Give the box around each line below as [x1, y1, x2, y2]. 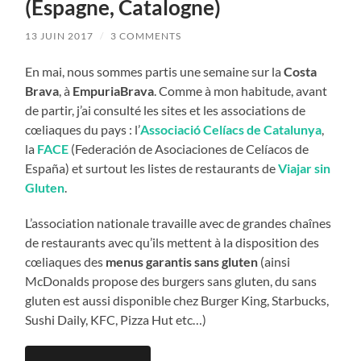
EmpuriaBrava [70, 82, 155, 98]
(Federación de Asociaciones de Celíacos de [68, 140, 309, 156]
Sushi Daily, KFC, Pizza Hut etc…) [25, 311, 207, 327]
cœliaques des [25, 253, 106, 269]
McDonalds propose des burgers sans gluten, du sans [25, 272, 317, 288]
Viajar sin [278, 160, 331, 176]
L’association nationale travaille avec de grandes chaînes [25, 214, 332, 230]
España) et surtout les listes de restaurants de [25, 160, 279, 176]
